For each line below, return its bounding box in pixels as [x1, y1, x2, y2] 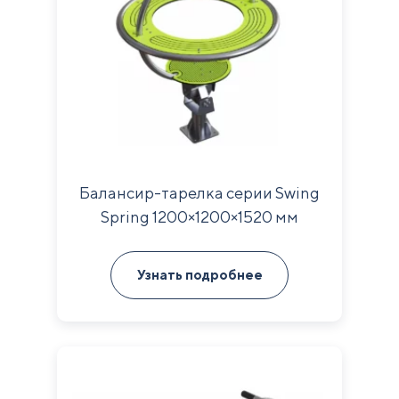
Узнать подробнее [136, 267, 263, 282]
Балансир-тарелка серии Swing [79, 183, 320, 202]
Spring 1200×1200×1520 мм [101, 208, 298, 226]
